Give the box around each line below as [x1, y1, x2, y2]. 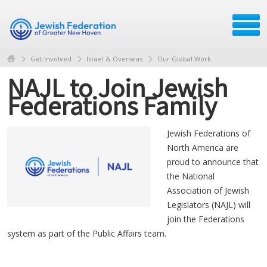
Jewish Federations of [167, 127, 250, 139]
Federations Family [7, 87, 217, 123]
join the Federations [167, 213, 244, 225]
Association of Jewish [167, 184, 249, 196]
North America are [167, 141, 238, 153]
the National [167, 170, 215, 182]
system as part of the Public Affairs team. [7, 227, 169, 239]
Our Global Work [157, 54, 211, 63]
